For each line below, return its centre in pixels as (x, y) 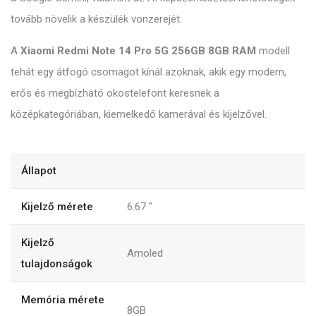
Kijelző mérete (57, 206)
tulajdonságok (57, 263)
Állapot (39, 170)
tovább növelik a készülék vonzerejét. (96, 19)
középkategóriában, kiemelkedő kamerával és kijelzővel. (139, 114)
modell (273, 50)
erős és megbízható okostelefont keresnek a (115, 93)
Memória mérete (63, 299)
